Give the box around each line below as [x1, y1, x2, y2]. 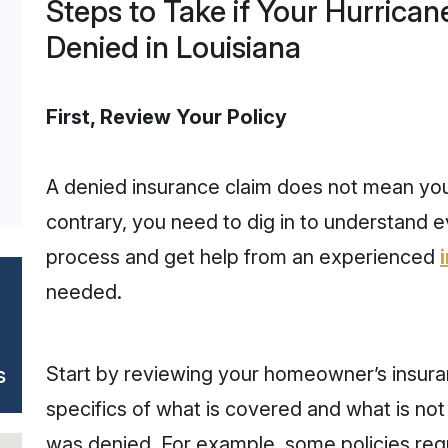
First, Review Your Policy [46, 105, 287, 129]
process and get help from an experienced [46, 245, 440, 269]
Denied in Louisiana [46, 29, 301, 65]
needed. [46, 280, 122, 304]
